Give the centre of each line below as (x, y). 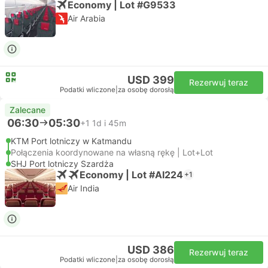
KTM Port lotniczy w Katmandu (71, 141)
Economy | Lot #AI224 (131, 174)
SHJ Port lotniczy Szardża (62, 164)
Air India (83, 188)
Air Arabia (86, 18)
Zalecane (28, 110)
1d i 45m (109, 123)
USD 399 (151, 80)
